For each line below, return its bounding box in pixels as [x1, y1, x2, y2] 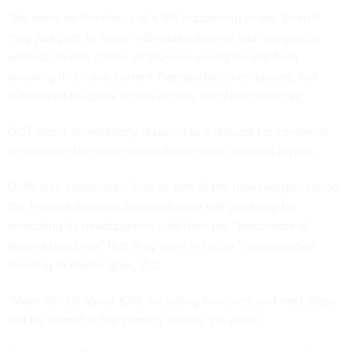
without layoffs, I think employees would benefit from [8, 47, 299, 66]
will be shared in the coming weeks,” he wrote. [8, 310, 266, 329]
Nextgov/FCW [224, 86, 300, 105]
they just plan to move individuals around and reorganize [8, 27, 319, 46]
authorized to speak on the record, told [8, 86, 224, 105]
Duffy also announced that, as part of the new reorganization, [8, 177, 342, 196]
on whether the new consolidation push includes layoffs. [8, 141, 320, 160]
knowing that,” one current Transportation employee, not [8, 67, 317, 86]
